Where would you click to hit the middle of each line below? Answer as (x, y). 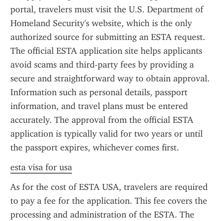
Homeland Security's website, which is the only (101, 23)
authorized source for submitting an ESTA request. (108, 37)
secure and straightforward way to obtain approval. (110, 78)
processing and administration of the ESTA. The (102, 215)
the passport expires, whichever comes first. (95, 147)
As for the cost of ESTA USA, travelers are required (109, 187)
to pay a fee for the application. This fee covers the (109, 201)
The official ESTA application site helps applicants (106, 51)
